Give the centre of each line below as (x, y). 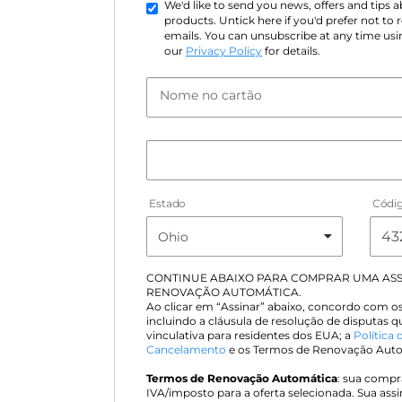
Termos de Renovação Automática (242, 379)
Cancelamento (186, 350)
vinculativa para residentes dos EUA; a (250, 336)
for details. (291, 51)
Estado (167, 204)
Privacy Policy (224, 51)
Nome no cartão (211, 95)
